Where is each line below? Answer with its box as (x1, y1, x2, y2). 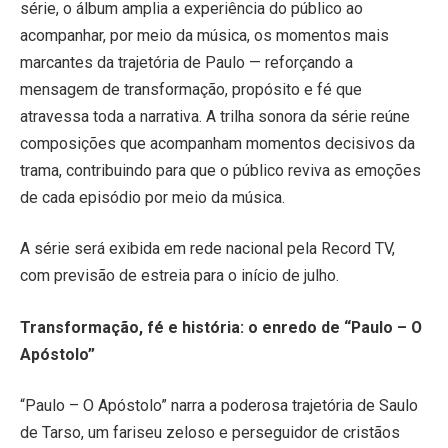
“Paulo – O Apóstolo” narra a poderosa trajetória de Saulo (20, 396, 418, 416)
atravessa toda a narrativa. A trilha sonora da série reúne (20, 106, 410, 126)
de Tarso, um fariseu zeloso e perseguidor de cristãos (20, 423, 400, 443)
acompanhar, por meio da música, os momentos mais (20, 25, 389, 45)
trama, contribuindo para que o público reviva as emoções (20, 160, 421, 180)
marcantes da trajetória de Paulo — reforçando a (20, 52, 353, 72)
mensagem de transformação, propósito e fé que (20, 79, 362, 99)
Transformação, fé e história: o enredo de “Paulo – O (20, 317, 422, 337)
